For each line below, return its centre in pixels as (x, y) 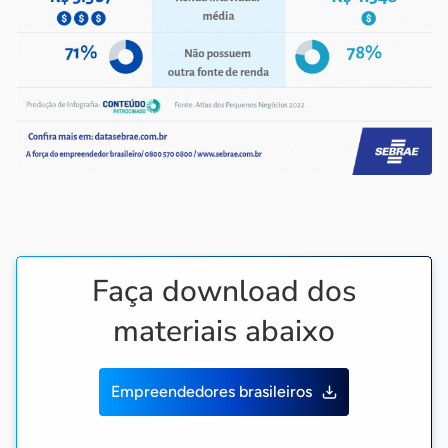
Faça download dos (224, 291)
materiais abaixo (224, 331)
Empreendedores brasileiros (211, 391)
